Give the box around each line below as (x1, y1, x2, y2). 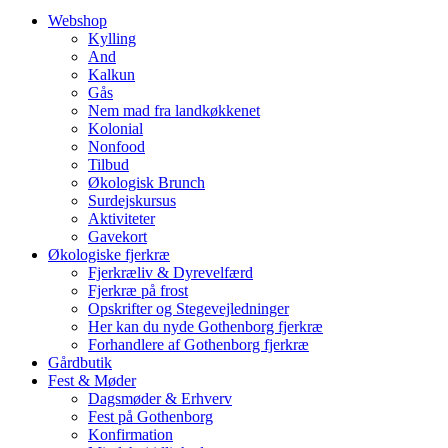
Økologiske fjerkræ (48, 245, 170, 263)
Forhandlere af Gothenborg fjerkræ (88, 335, 309, 353)
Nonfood (88, 137, 145, 155)
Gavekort (88, 227, 147, 245)
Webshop (48, 11, 107, 29)
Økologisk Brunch (88, 173, 205, 191)
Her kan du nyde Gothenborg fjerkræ (88, 317, 323, 335)
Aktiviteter (88, 209, 155, 227)
